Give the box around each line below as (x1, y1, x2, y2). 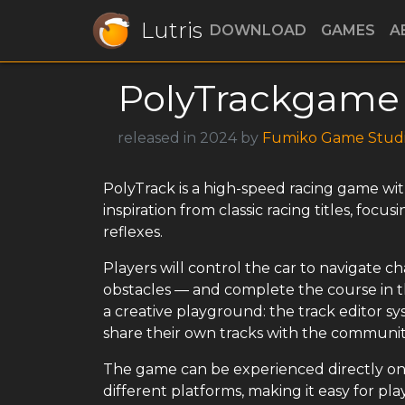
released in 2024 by (118, 129, 262, 146)
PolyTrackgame (118, 76, 400, 120)
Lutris (141, 17, 202, 43)
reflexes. (103, 223, 163, 240)
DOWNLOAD (210, 22, 306, 39)
